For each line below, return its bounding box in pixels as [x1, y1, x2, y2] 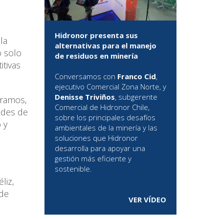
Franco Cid [117, 71, 156, 82]
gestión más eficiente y [55, 153, 131, 164]
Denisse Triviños [55, 92, 115, 102]
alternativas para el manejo [55, 41, 156, 51]
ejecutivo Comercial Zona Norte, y [55, 82, 166, 92]
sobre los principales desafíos [55, 112, 155, 123]
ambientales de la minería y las [55, 123, 157, 133]
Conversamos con [55, 71, 117, 82]
